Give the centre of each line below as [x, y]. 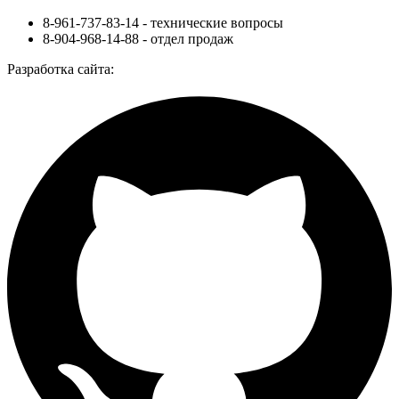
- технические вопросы [211, 22]
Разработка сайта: [61, 69]
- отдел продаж [186, 38]
